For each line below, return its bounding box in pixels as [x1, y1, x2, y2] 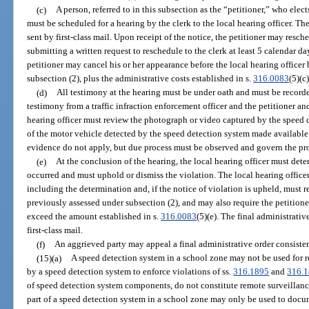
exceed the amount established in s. [27, 211, 161, 222]
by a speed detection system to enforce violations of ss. [27, 266, 234, 277]
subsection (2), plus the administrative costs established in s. [27, 73, 254, 84]
